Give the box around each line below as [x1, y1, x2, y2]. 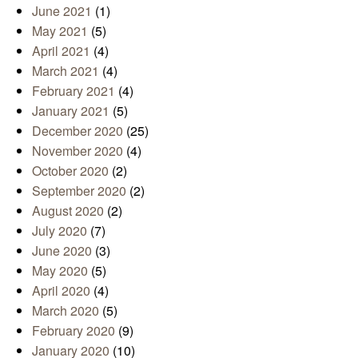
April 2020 [32, 280, 90, 300]
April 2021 [32, 41, 90, 60]
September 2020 [32, 181, 126, 200]
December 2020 [32, 121, 123, 140]
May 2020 [32, 261, 88, 280]
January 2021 [32, 101, 109, 120]
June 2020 [32, 241, 92, 260]
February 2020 [32, 320, 115, 340]
